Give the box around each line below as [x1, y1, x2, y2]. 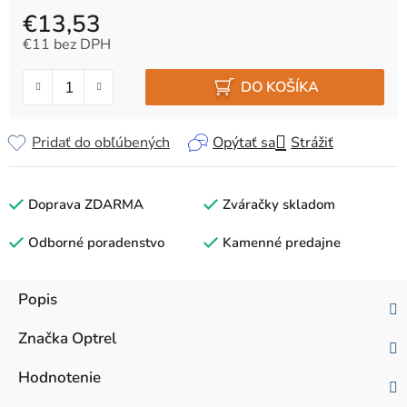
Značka [18, 328, 68, 350]
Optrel [68, 328, 116, 350]
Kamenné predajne [223, 233, 341, 253]
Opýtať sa [213, 133, 275, 154]
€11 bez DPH [23, 35, 111, 55]
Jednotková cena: [22, 51, 132, 72]
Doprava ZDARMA [28, 195, 144, 214]
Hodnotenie [18, 367, 101, 389]
